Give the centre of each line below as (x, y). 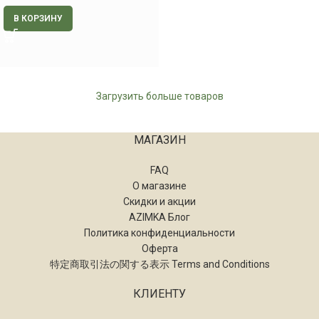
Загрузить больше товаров (159, 96)
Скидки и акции (159, 201)
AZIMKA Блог (159, 217)
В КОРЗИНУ (38, 18)
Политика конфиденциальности (159, 232)
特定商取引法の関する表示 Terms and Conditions (159, 264)
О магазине (159, 185)
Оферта (159, 248)
